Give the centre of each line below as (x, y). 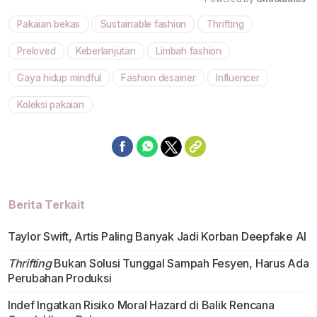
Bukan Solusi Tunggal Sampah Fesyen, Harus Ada (180, 264)
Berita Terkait (47, 205)
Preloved (36, 51)
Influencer (238, 77)
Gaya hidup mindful (59, 77)
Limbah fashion (189, 51)
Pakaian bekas (49, 24)
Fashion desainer (158, 77)
